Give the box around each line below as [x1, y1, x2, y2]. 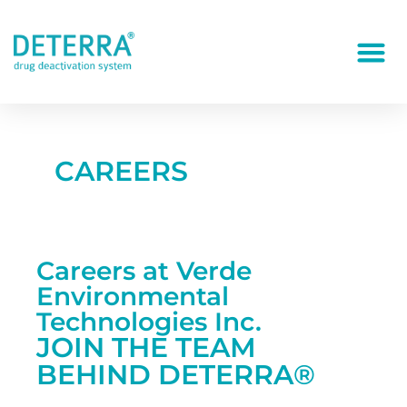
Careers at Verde [36, 255, 252, 286]
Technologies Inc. [36, 306, 262, 337]
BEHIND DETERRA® [36, 358, 315, 392]
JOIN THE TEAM [36, 331, 256, 364]
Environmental [36, 281, 229, 312]
